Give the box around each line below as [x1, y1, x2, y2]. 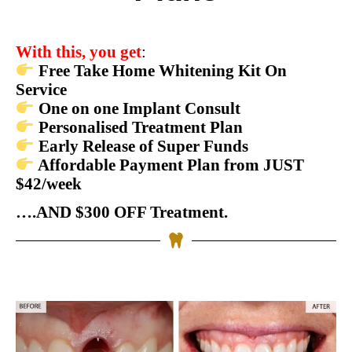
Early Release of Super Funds [34, 137, 248, 156]
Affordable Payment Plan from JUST [34, 156, 304, 174]
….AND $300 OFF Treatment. [16, 203, 228, 222]
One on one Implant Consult [38, 99, 240, 118]
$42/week [16, 174, 82, 193]
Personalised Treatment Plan [34, 118, 243, 137]
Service [16, 80, 67, 99]
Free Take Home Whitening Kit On [38, 61, 287, 80]
